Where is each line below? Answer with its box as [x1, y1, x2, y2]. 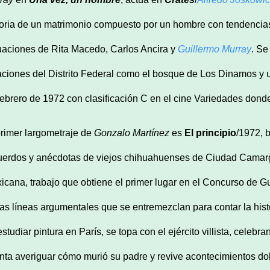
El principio [184, 127, 236, 138]
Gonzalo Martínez [94, 127, 169, 138]
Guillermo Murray [178, 43, 251, 54]
